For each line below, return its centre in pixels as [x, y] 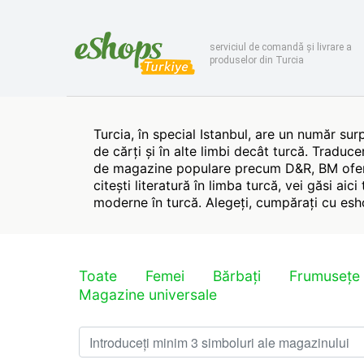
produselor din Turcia [257, 60]
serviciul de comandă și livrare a [281, 47]
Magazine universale [148, 295]
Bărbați [237, 276]
